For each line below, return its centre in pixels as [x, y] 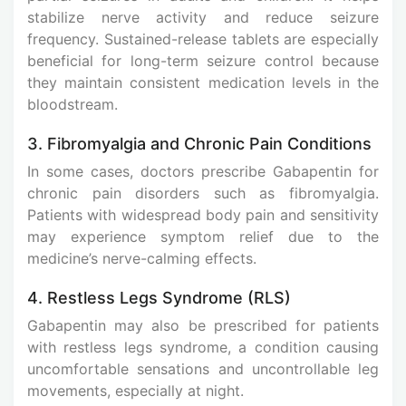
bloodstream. [72, 104]
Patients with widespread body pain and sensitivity [203, 214]
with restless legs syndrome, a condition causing [203, 347]
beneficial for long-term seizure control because [203, 60]
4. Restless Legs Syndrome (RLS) [159, 297]
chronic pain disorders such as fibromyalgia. [203, 193]
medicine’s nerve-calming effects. [142, 258]
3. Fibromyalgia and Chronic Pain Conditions [199, 143]
